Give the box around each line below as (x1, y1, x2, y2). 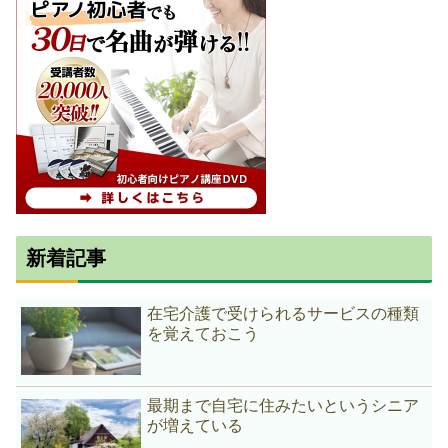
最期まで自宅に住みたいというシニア (147, 397, 420, 415)
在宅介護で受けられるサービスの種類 (147, 304, 420, 322)
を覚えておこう (147, 324, 260, 342)
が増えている (147, 417, 244, 435)
